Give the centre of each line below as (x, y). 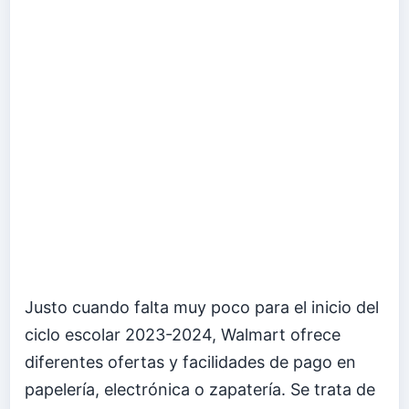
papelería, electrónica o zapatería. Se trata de (200, 390)
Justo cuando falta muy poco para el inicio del (202, 308)
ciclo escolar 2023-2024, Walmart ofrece (183, 335)
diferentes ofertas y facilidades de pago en (190, 362)
